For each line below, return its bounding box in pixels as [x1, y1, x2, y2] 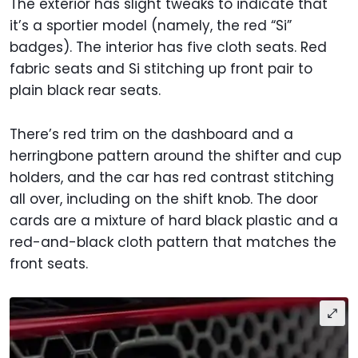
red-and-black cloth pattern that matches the [10, 232, 336, 252]
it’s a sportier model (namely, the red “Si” [10, 15, 292, 35]
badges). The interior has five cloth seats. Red [10, 37, 327, 57]
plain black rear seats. [10, 80, 161, 100]
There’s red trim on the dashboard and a [10, 124, 293, 144]
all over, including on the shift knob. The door [10, 189, 318, 209]
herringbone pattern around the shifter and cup [10, 145, 341, 165]
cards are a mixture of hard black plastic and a [10, 210, 338, 230]
